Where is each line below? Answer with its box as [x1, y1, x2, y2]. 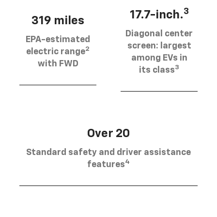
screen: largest [127, 41, 191, 50]
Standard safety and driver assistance [26, 148, 191, 157]
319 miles [31, 15, 84, 27]
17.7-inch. [129, 9, 184, 21]
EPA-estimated [26, 35, 90, 45]
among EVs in [131, 53, 187, 62]
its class [139, 65, 175, 75]
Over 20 [87, 127, 130, 139]
